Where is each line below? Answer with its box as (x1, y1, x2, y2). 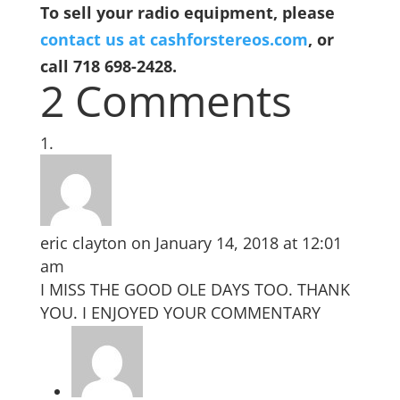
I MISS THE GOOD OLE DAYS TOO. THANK (39, 279, 350, 300)
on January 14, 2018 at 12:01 (130, 232, 342, 254)
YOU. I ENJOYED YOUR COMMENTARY (39, 302, 321, 323)
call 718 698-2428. (39, 55, 177, 77)
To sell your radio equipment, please (39, 2, 335, 23)
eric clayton (39, 232, 127, 254)
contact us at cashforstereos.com (39, 29, 308, 50)
